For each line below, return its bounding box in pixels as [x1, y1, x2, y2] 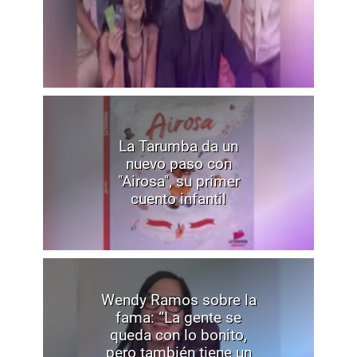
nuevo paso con [125, 154, 232, 173]
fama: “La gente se [116, 308, 241, 327]
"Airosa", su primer [117, 171, 240, 190]
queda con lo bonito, [110, 325, 247, 344]
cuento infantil [131, 189, 226, 208]
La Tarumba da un [119, 136, 238, 155]
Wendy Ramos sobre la [100, 290, 257, 309]
